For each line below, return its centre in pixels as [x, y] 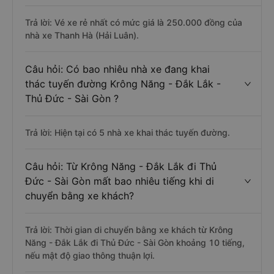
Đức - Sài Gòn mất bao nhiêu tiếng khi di [120, 181]
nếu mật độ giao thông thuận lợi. [90, 255]
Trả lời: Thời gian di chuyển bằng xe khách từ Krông [129, 230]
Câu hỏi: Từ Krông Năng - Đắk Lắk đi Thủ [121, 166]
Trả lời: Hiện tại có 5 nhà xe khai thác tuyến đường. [128, 132]
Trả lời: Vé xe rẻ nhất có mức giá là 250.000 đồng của [134, 22]
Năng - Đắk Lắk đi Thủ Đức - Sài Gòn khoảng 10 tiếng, [135, 243]
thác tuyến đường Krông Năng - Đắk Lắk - [123, 84]
